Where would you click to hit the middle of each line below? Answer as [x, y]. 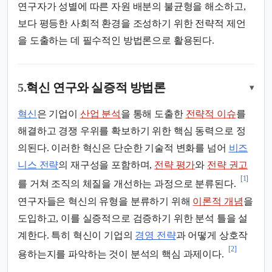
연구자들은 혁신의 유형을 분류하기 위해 [105, 201]
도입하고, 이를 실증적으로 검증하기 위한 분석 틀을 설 [133, 218]
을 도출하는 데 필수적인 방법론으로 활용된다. [116, 41]
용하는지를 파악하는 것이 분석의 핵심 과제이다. [121, 254]
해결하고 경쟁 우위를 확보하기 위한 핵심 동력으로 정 [132, 131]
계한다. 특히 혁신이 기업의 [76, 235]
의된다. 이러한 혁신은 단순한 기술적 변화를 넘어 [123, 148]
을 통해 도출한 [153, 114]
